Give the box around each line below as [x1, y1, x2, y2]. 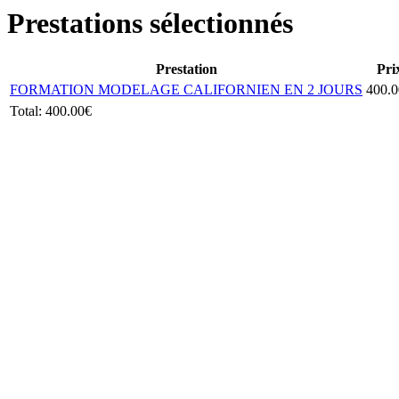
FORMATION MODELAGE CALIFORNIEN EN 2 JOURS [10, 82, 362, 98]
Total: [10, 103, 45, 119]
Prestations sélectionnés [7, 7, 293, 39]
